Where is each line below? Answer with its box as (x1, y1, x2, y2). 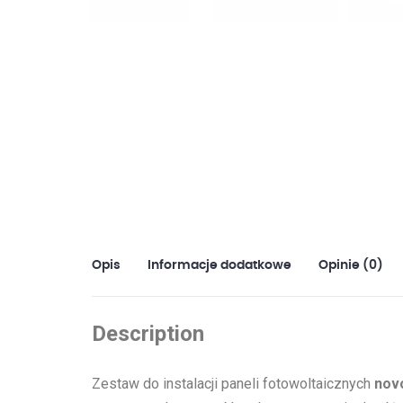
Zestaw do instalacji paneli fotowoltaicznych (92, 375, 374, 392)
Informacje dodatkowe (148, 259, 291, 272)
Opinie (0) (318, 259, 383, 272)
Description (92, 321, 204, 346)
